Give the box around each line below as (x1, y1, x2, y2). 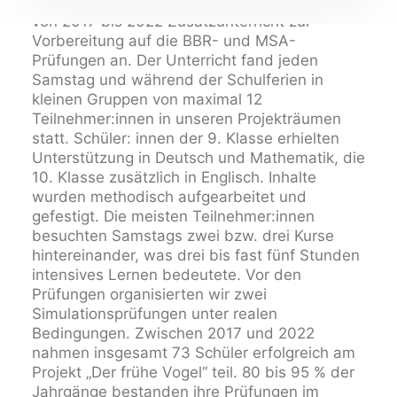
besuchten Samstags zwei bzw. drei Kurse (32, 227, 334, 245)
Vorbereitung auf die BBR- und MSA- (32, 32, 296, 50)
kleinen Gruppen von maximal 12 (32, 90, 262, 108)
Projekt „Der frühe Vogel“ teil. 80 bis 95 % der (32, 363, 354, 381)
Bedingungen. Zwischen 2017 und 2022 (32, 324, 315, 342)
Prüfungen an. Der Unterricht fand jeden (32, 51, 318, 69)
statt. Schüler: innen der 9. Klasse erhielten (32, 129, 339, 147)
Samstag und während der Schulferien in (32, 71, 323, 89)
